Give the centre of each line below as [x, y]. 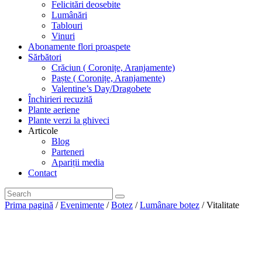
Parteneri [68, 152]
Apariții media [78, 163]
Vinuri [63, 36]
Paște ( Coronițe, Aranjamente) [108, 78]
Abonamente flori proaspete [79, 47]
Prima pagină [29, 205]
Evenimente [82, 205]
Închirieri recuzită [60, 99]
